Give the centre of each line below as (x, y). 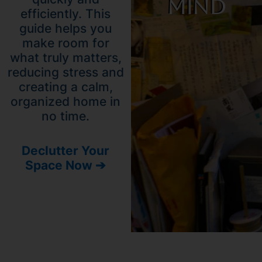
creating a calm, (65, 87)
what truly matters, (65, 58)
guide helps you (65, 29)
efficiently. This (65, 14)
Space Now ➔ (65, 165)
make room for (65, 43)
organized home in (65, 102)
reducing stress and (65, 73)
